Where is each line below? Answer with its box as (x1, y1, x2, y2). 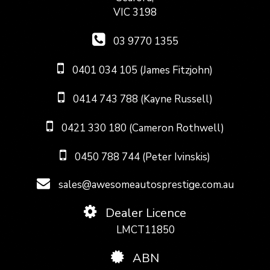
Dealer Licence (102, 205, 186, 222)
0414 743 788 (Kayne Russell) (70, 92, 213, 107)
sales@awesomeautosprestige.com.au (55, 178, 234, 192)
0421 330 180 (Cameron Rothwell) (58, 121, 224, 136)
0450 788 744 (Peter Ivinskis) (72, 150, 210, 165)
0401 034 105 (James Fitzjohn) (70, 63, 213, 78)
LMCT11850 (116, 223, 175, 237)
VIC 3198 (113, 5, 157, 20)
